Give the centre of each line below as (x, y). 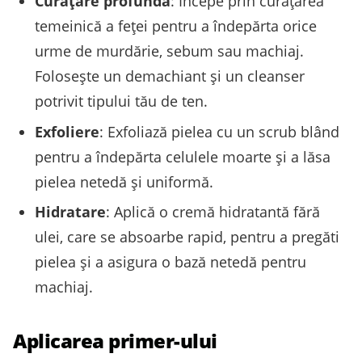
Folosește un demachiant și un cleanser (170, 76)
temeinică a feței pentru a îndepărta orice (176, 26)
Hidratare (70, 211)
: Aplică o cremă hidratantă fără (213, 211)
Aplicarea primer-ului (115, 340)
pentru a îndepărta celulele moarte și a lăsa (183, 156)
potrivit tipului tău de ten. (121, 101)
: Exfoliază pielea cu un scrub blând (219, 131)
